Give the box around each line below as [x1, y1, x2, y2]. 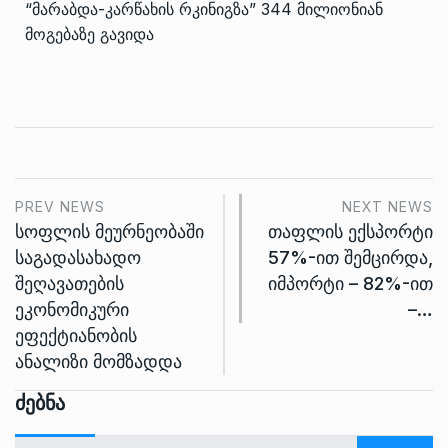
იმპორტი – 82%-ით [268, 272, 433, 294]
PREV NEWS [15, 197, 105, 215]
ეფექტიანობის [15, 324, 137, 346]
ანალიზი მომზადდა [15, 350, 182, 372]
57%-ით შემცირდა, [268, 246, 433, 268]
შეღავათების [15, 272, 124, 294]
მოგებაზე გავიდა [25, 23, 154, 44]
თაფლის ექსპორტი [268, 220, 433, 242]
